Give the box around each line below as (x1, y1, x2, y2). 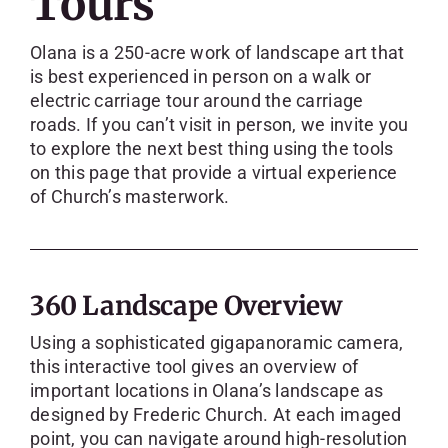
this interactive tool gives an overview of (29, 355, 359, 377)
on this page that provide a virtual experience (29, 161, 398, 183)
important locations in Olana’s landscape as (29, 379, 384, 401)
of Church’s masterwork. (29, 185, 230, 207)
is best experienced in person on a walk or (29, 65, 372, 87)
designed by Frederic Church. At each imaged (29, 403, 402, 425)
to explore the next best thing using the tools (29, 137, 394, 159)
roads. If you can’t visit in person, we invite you (29, 113, 409, 135)
